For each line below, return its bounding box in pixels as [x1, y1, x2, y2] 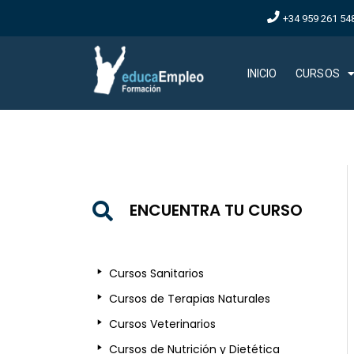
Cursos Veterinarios [109, 316, 217, 333]
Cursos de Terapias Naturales [109, 291, 271, 307]
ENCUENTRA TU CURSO [130, 199, 303, 222]
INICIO [247, 66, 277, 80]
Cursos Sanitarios [109, 265, 205, 282]
